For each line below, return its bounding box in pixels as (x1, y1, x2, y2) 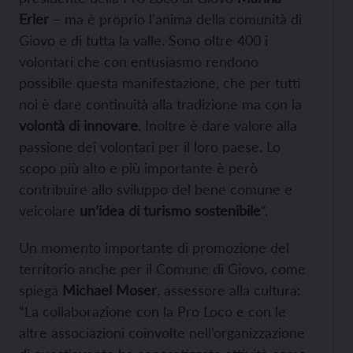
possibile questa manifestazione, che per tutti (19, 74, 301, 92)
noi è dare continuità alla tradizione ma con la (19, 95, 302, 113)
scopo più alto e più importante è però (19, 159, 258, 177)
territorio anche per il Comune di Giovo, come (19, 260, 306, 278)
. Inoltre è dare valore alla (138, 117, 297, 135)
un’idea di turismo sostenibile (80, 202, 261, 220)
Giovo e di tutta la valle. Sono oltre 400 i (19, 32, 268, 50)
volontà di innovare (19, 117, 138, 135)
